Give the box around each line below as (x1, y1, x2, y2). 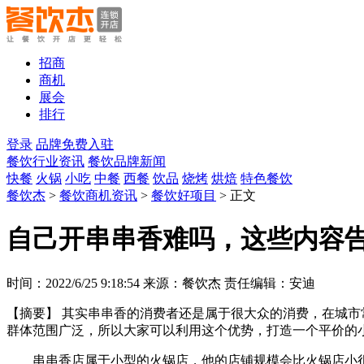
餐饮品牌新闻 (88, 154, 166, 168)
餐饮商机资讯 (59, 188, 137, 202)
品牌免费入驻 (36, 137, 114, 151)
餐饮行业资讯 (6, 154, 84, 168)
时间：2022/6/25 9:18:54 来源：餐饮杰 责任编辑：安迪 (6, 275, 315, 290)
